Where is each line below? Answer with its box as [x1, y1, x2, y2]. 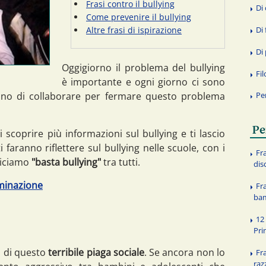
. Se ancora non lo [144, 246, 226, 259]
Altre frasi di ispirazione [86, 24, 182, 36]
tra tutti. [103, 155, 140, 169]
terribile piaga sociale [46, 246, 144, 259]
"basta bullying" [31, 155, 103, 169]
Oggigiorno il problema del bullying [62, 61, 225, 74]
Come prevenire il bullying [86, 11, 191, 23]
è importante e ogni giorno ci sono [62, 75, 225, 88]
